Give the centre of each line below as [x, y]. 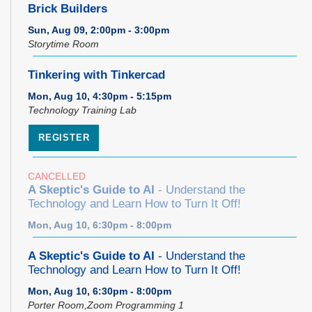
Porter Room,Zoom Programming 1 [106, 305]
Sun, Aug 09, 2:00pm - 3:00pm [99, 30]
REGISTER [64, 137]
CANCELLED [57, 176]
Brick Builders [68, 8]
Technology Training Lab [82, 110]
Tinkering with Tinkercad [96, 75]
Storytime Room [63, 44]
